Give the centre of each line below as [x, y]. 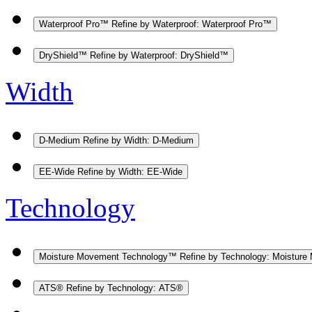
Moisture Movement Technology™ [109, 256]
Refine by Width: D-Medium [138, 140]
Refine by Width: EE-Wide [130, 171]
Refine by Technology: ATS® [125, 288]
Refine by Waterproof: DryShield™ [159, 55]
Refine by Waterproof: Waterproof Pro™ [192, 24]
